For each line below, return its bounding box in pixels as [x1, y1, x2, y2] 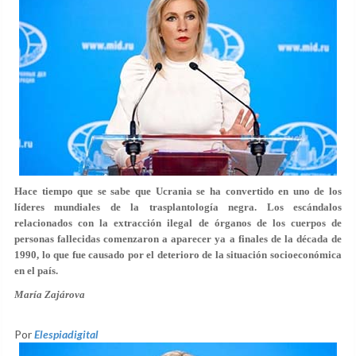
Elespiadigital [34, 327, 99, 341]
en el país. [14, 265, 58, 277]
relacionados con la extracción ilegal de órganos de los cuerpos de [14, 217, 342, 229]
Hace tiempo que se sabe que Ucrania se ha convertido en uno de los [14, 185, 342, 197]
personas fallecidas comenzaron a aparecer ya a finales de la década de [14, 233, 342, 245]
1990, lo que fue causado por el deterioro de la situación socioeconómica [14, 249, 342, 261]
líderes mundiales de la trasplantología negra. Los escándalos [14, 201, 342, 213]
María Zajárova [14, 288, 85, 300]
